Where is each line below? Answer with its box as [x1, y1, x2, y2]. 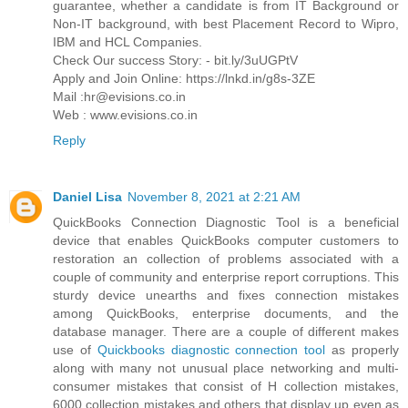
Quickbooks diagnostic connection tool [97, 342, 332, 358]
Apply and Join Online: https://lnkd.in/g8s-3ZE [53, 71, 315, 87]
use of [53, 342, 97, 358]
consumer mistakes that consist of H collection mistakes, [53, 379, 399, 394]
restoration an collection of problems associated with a [53, 251, 399, 267]
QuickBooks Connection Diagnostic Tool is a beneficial [53, 215, 399, 230]
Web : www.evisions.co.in [53, 107, 198, 123]
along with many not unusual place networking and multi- [53, 361, 399, 376]
